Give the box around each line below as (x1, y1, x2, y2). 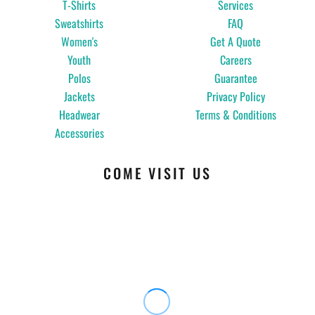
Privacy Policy (206, 88, 265, 105)
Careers (219, 51, 252, 69)
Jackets (63, 88, 95, 105)
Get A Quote (210, 33, 262, 51)
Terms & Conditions (195, 106, 276, 124)
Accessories (54, 124, 104, 142)
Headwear (58, 106, 100, 124)
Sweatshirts (55, 15, 104, 32)
